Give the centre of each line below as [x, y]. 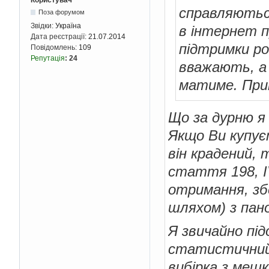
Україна [68, 26]
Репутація [48, 58]
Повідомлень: [55, 47]
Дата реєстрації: [59, 36]
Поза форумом [62, 12]
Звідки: [43, 26]
